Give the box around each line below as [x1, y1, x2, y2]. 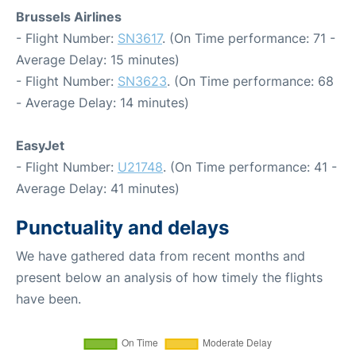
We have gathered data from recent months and [16, 247, 305, 264]
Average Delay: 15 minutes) [16, 51, 180, 68]
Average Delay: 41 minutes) [16, 180, 180, 196]
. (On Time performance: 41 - [163, 158, 337, 175]
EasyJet [16, 137, 64, 153]
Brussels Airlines [16, 8, 122, 25]
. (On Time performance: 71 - [162, 29, 335, 46]
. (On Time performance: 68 [167, 72, 334, 89]
